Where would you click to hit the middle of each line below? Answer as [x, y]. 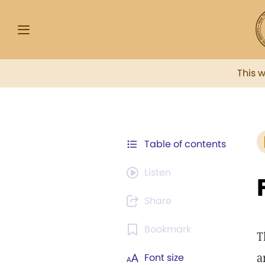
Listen [158, 172]
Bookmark [168, 229]
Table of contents [185, 144]
